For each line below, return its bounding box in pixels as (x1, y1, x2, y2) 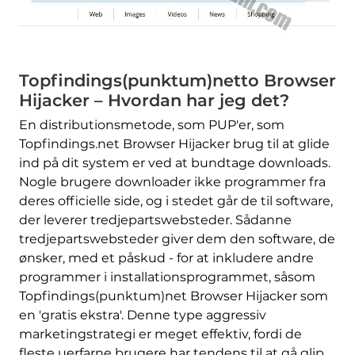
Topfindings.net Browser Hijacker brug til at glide (18, 136, 330, 151)
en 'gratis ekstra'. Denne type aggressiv (18, 307, 266, 323)
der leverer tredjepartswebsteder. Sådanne (18, 212, 292, 227)
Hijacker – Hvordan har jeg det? (18, 90, 289, 110)
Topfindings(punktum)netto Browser (18, 71, 336, 90)
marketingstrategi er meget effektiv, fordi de (18, 326, 302, 342)
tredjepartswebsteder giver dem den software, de (18, 231, 335, 246)
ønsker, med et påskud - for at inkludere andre (18, 250, 314, 265)
